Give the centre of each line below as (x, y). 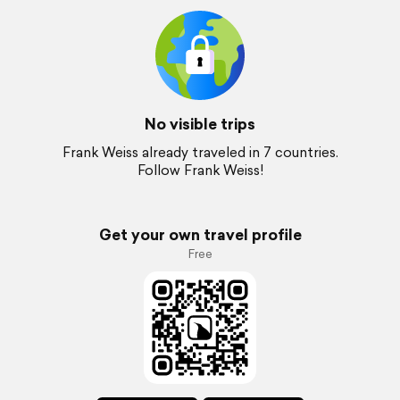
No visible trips (200, 124)
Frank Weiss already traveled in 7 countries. (200, 152)
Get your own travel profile (200, 234)
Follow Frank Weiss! (200, 170)
